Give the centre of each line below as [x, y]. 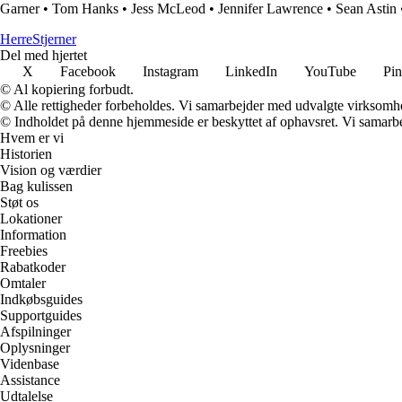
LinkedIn [251, 72]
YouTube [330, 72]
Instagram [170, 72]
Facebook [88, 72]
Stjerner [54, 39]
